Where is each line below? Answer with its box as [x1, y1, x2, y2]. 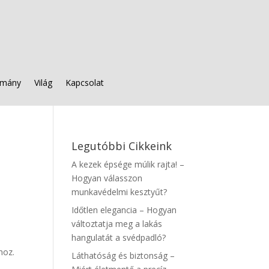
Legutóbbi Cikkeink [71, 139, 172, 153]
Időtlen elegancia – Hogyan [71, 204, 177, 216]
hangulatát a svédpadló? [71, 232, 166, 243]
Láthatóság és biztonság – [71, 250, 175, 261]
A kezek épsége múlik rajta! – [71, 159, 185, 170]
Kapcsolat [65, 77, 104, 88]
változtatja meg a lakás [71, 218, 163, 229]
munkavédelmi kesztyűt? [71, 186, 168, 198]
